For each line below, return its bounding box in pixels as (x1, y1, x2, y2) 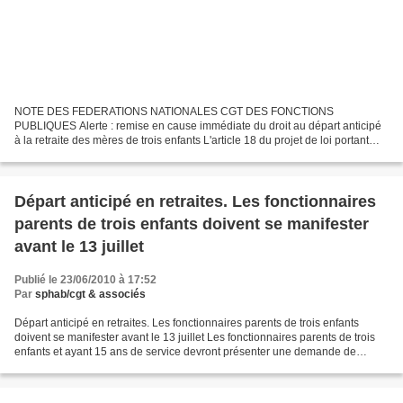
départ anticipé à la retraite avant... (14, 359, 183, 372)
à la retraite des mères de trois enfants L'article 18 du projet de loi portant (14, 133, 369, 147)
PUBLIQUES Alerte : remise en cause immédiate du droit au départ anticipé (14, 119, 381, 132)
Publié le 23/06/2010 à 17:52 (14, 273, 157, 286)
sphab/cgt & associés (35, 287, 146, 300)
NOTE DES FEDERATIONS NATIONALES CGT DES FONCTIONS (14, 104, 334, 118)
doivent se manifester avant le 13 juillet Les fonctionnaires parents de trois (14, 330, 375, 344)
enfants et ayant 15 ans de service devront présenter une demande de (14, 345, 356, 358)
